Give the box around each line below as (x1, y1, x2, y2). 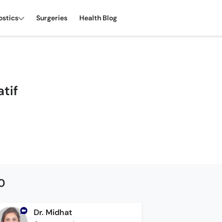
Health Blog (79, 13, 117, 22)
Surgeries (36, 13, 67, 22)
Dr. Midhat (33, 207, 72, 218)
